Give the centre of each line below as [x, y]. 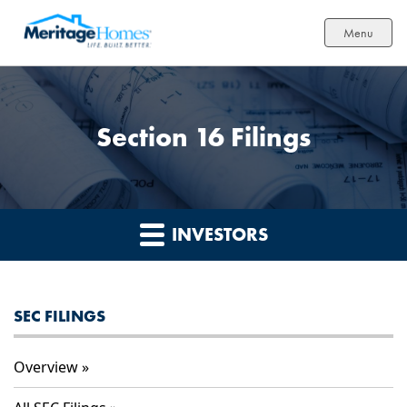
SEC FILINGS [60, 316]
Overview [46, 367]
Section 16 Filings [203, 138]
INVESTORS [217, 235]
